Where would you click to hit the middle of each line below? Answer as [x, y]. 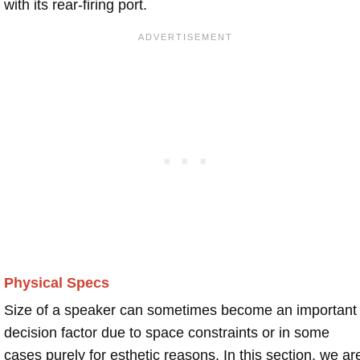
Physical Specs [57, 282]
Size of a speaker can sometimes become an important [180, 310]
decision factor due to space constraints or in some [167, 332]
